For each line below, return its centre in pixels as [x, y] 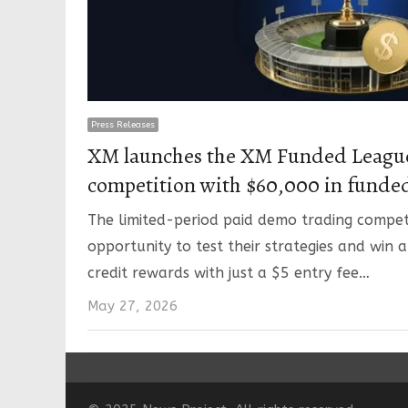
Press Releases [123, 124]
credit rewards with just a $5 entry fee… [229, 272]
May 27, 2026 [133, 306]
